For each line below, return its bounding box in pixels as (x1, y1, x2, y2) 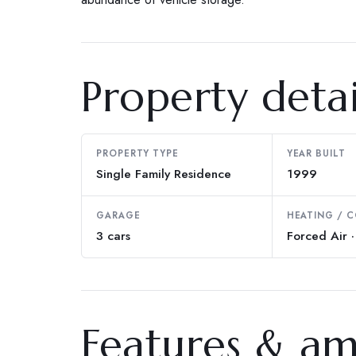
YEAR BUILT (286, 146, 346, 160)
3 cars (96, 226, 130, 245)
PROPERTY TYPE (96, 146, 179, 160)
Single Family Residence (96, 164, 231, 183)
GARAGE (96, 208, 141, 222)
